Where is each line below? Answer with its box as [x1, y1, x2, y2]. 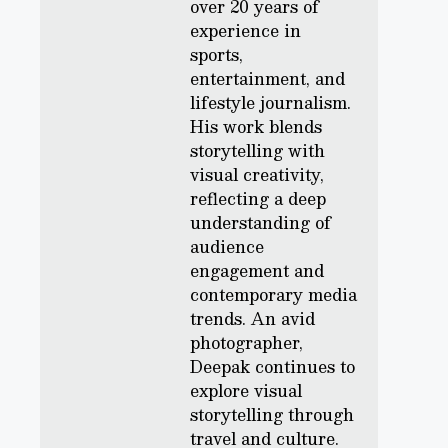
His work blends [190, 113, 322, 140]
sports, [190, 41, 243, 68]
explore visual [190, 377, 302, 404]
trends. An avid [190, 305, 315, 332]
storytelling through [190, 401, 354, 428]
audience [190, 233, 264, 260]
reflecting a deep [190, 185, 326, 212]
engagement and [190, 257, 324, 284]
